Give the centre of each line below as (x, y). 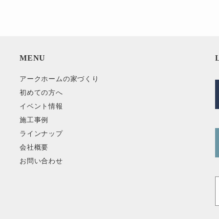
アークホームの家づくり (59, 79)
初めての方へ (41, 92)
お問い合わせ (41, 161)
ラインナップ (41, 133)
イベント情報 (41, 106)
